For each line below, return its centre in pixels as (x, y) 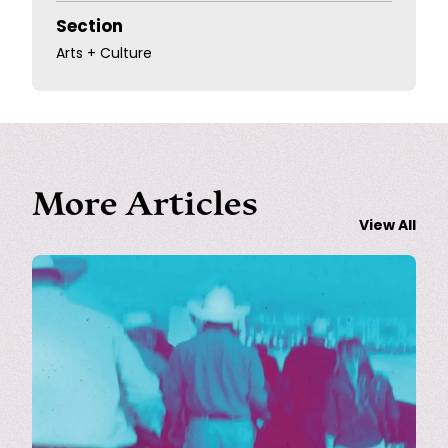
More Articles (145, 203)
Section (89, 27)
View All (387, 227)
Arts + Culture (104, 54)
